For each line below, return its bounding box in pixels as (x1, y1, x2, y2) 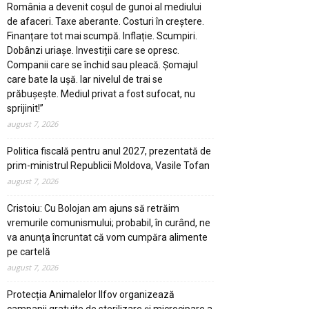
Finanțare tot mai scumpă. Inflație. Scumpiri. (7, 30, 197, 41)
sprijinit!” (7, 102, 43, 114)
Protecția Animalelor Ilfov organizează (7, 288, 175, 300)
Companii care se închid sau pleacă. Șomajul (7, 59, 198, 70)
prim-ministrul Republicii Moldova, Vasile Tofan (7, 159, 210, 171)
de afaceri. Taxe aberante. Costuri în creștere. (7, 15, 204, 27)
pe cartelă (7, 246, 50, 257)
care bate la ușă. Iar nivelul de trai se (7, 73, 163, 85)
